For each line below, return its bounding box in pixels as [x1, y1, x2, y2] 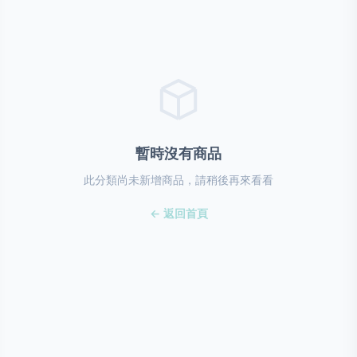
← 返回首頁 [149, 206, 208, 220]
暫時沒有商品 [135, 145, 222, 162]
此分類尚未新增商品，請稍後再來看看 [84, 173, 273, 186]
